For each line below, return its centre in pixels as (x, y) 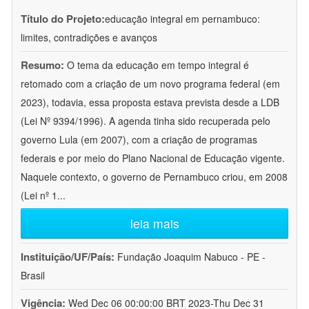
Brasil (33, 276)
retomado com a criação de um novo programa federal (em (150, 84)
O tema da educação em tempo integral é (158, 65)
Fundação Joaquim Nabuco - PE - (191, 257)
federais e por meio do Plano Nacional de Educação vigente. (153, 158)
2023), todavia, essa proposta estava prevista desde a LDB (150, 102)
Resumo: (42, 65)
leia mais (154, 223)
